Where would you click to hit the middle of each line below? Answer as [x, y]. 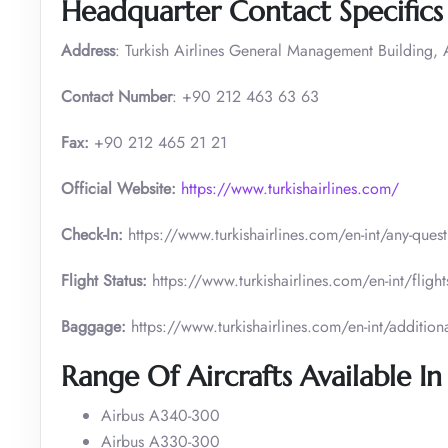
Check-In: [94, 234]
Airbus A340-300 [160, 415]
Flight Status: [104, 280]
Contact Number [116, 96]
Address [88, 50]
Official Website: [118, 188]
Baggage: [93, 326]
